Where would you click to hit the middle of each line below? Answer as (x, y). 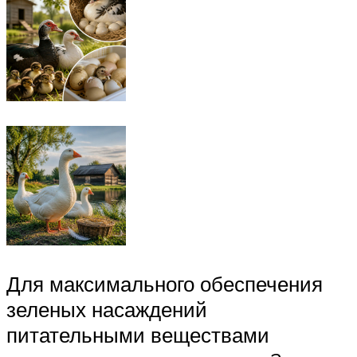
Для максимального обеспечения (165, 284)
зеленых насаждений (107, 309)
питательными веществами (138, 335)
